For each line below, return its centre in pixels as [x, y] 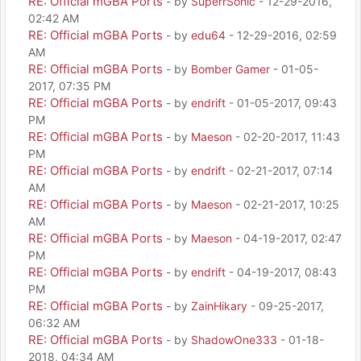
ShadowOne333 [234, 340]
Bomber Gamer [230, 69]
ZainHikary [219, 306]
